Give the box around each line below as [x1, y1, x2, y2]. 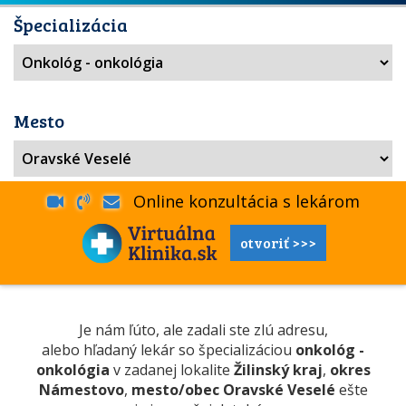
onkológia [35, 360, 110, 380]
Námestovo [38, 380, 124, 400]
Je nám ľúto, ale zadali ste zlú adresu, [78, 320, 328, 340]
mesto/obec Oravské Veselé [130, 380, 335, 400]
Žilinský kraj [233, 360, 323, 380]
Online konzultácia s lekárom [119, 190, 360, 212]
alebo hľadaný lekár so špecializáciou [42, 340, 295, 360]
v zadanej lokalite [109, 360, 234, 380]
